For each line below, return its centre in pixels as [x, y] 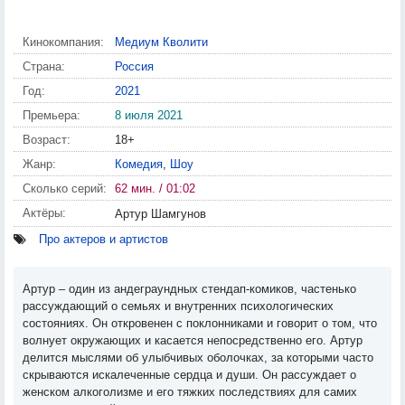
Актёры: [44, 213]
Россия [134, 66]
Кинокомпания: [63, 42]
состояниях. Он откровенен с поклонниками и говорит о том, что [200, 323]
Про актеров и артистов [104, 239]
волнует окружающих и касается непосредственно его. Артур [193, 340]
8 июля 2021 [149, 115]
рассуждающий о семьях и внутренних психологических [178, 306]
